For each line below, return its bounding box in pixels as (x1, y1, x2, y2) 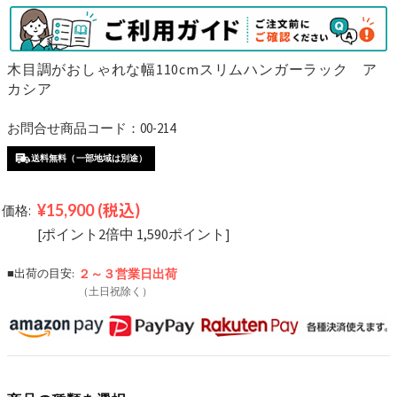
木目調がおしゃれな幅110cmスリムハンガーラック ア (7, 60, 378, 78)
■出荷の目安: (7, 265, 74, 280)
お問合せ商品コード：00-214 (7, 119, 175, 136)
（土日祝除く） (78, 284, 152, 298)
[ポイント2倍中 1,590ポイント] (37, 224, 230, 243)
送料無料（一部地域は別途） (31, 152, 148, 164)
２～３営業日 (78, 265, 152, 282)
